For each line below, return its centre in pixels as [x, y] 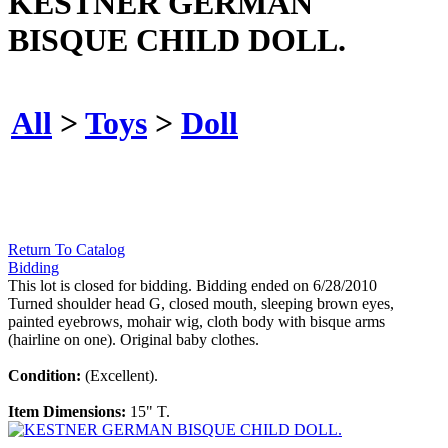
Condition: [46, 376]
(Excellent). [121, 376]
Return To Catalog [66, 250]
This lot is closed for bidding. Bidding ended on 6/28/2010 [192, 286]
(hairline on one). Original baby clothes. [133, 340]
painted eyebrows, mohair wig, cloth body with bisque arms [196, 322]
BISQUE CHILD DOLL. [177, 39]
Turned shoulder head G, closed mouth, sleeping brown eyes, [201, 304]
